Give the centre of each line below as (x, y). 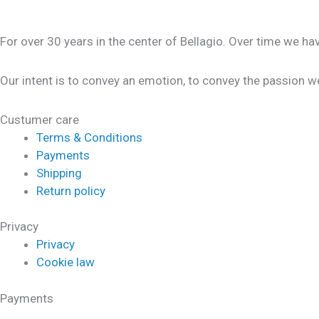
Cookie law (66, 262)
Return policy (71, 190)
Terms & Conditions (89, 137)
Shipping (59, 173)
